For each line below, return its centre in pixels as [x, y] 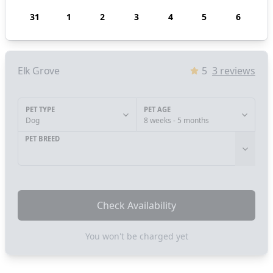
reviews [236, 71]
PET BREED [42, 139]
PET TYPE [40, 110]
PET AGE [157, 110]
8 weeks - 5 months [176, 121]
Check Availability [136, 206]
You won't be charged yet [136, 236]
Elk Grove [39, 71]
